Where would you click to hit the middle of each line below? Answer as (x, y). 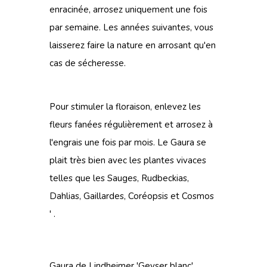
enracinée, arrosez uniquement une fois (128, 10)
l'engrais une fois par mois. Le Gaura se (128, 142)
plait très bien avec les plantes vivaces (128, 160)
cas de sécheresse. (88, 63)
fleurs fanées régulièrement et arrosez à (131, 125)
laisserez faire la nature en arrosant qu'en (133, 45)
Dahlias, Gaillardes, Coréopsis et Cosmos (132, 196)
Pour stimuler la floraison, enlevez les (125, 107)
